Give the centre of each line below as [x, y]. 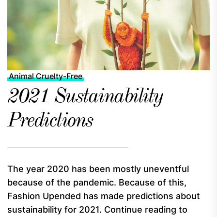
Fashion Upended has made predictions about [104, 196]
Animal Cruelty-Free [46, 76]
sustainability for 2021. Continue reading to [97, 209]
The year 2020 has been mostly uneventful [98, 169]
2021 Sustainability [85, 97]
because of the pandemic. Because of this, [97, 182]
